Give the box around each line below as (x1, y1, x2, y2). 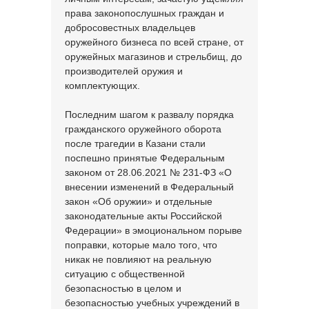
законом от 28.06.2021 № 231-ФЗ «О (65, 167, 232, 178)
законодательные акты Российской (65, 210, 222, 221)
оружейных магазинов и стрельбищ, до (65, 51, 242, 62)
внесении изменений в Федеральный (65, 181, 234, 192)
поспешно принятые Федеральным (65, 152, 225, 163)
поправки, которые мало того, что (65, 239, 217, 250)
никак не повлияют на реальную (65, 254, 212, 265)
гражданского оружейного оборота (65, 123, 221, 134)
